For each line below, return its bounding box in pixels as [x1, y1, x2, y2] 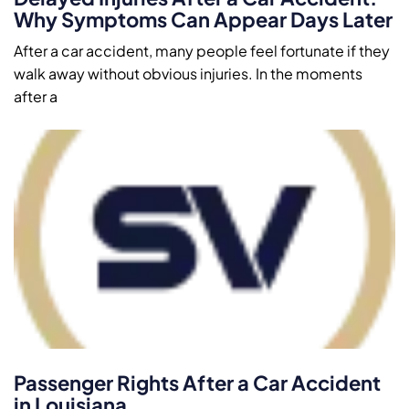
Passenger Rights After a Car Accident [14, 369, 381, 395]
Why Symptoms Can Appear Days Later [14, 5, 393, 32]
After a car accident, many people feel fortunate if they [14, 40, 390, 60]
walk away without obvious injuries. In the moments [14, 63, 362, 83]
